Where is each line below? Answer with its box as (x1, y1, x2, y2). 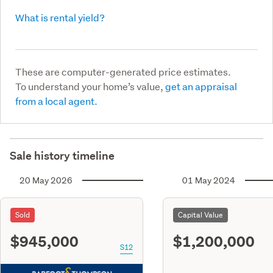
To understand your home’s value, (15, 79, 165, 93)
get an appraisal (165, 79, 237, 93)
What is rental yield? (15, 10, 105, 24)
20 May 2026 (19, 174, 73, 186)
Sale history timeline (10, 148, 115, 163)
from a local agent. (15, 94, 97, 107)
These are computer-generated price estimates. (15, 65, 231, 78)
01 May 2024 (182, 174, 235, 186)
